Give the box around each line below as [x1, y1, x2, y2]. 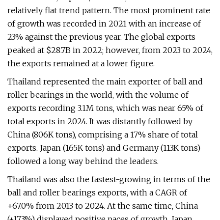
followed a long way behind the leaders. [7, 156, 159, 166]
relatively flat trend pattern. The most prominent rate [7, 5, 210, 15]
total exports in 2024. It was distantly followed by [7, 116, 192, 126]
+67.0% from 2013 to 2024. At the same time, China [7, 201, 198, 211]
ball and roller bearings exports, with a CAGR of [7, 188, 187, 197]
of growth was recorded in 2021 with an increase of [7, 19, 201, 28]
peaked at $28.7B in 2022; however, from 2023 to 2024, [7, 45, 213, 55]
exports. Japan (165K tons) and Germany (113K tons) [7, 143, 200, 153]
